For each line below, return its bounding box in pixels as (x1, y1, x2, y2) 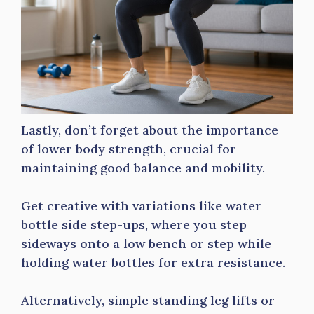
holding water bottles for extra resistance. (21, 254, 285, 271)
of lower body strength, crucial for (21, 141, 236, 157)
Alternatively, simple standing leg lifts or (21, 292, 275, 308)
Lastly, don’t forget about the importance (21, 122, 278, 138)
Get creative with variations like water (21, 198, 261, 214)
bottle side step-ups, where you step (21, 217, 247, 233)
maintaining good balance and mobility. (21, 160, 265, 176)
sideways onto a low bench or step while (21, 235, 271, 252)
